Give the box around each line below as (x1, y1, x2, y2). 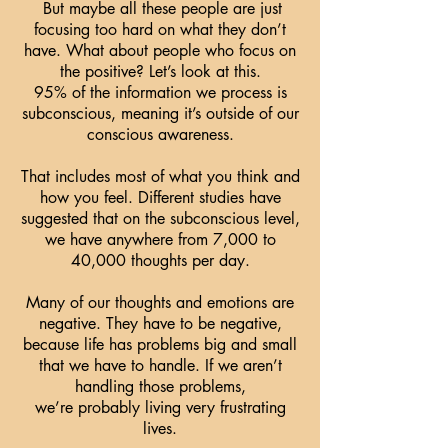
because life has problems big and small (23, 334, 297, 355)
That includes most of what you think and (20, 166, 300, 187)
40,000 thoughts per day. (70, 250, 250, 271)
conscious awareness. (86, 124, 234, 145)
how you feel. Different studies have (39, 187, 281, 208)
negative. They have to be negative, (38, 313, 282, 334)
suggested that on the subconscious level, (20, 208, 300, 229)
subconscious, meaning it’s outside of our (21, 103, 299, 124)
